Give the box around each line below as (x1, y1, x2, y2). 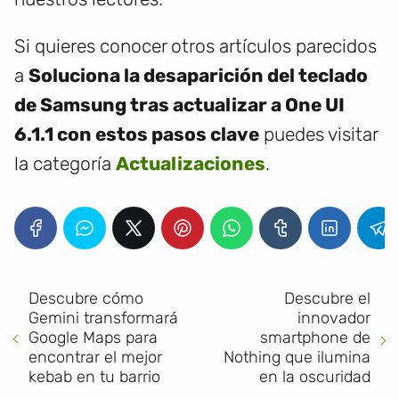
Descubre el (284, 289, 370, 309)
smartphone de (260, 328, 370, 348)
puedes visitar (259, 123, 378, 146)
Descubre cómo (28, 289, 143, 309)
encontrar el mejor (28, 347, 162, 368)
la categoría (14, 152, 116, 175)
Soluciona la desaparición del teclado (28, 64, 368, 87)
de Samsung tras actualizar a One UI (14, 94, 345, 117)
